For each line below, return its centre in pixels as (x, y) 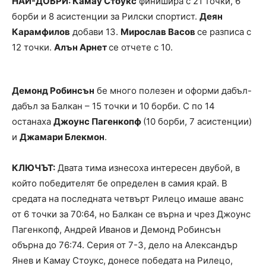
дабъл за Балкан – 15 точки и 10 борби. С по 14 (113, 106)
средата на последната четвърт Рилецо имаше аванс (128, 199)
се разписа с (224, 32)
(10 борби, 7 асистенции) (197, 122)
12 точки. (33, 47)
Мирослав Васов (159, 32)
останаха (33, 122)
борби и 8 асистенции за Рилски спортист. (106, 17)
